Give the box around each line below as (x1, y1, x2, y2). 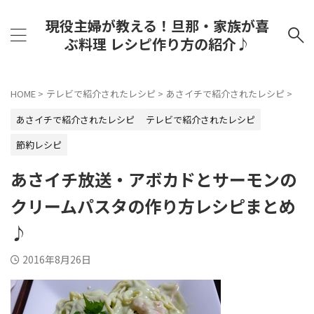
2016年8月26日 (22, 252, 91, 266)
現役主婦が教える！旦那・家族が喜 (45, 15, 269, 36)
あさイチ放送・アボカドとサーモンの (11, 167, 296, 191)
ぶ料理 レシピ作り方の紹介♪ (64, 34, 250, 54)
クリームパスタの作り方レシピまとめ (11, 193, 296, 218)
